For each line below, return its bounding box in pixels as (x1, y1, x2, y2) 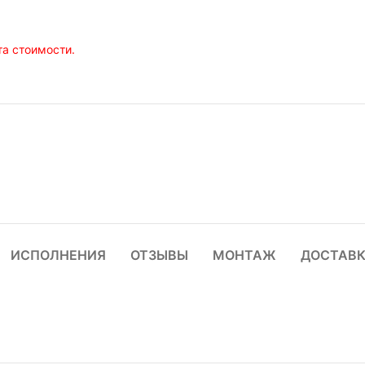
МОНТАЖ (212, 247, 276, 264)
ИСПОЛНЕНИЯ (10, 247, 106, 264)
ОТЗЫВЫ (130, 247, 188, 264)
